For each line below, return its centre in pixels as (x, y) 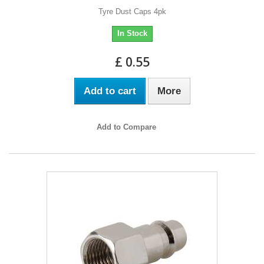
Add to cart (110, 91)
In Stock (132, 33)
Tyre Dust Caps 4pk (132, 11)
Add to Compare (126, 127)
